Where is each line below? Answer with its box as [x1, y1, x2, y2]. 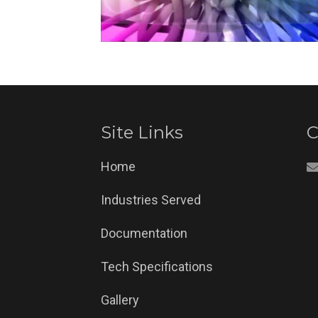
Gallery [101, 292, 139, 307]
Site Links [101, 121, 183, 143]
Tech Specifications [101, 258, 213, 274]
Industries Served [101, 192, 201, 207]
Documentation [101, 225, 187, 241]
